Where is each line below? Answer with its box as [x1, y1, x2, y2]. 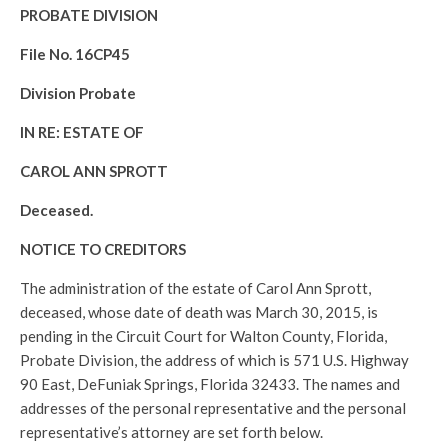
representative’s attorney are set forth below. [20, 423, 323, 441]
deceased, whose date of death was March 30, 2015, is [20, 303, 378, 321]
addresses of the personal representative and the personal [20, 399, 406, 417]
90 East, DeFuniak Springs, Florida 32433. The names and [20, 375, 400, 393]
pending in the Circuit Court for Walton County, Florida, [20, 327, 387, 345]
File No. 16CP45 [20, 45, 130, 63]
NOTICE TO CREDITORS [20, 240, 186, 258]
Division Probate [20, 84, 136, 102]
